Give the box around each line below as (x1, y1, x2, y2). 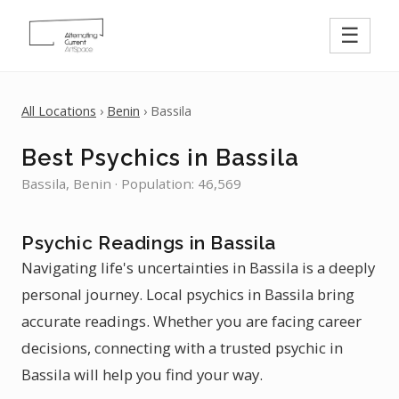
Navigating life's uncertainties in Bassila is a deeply (21, 257, 375, 278)
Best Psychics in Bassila (21, 144, 299, 171)
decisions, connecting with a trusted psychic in (21, 338, 343, 358)
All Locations (21, 102, 96, 119)
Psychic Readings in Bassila (21, 232, 276, 254)
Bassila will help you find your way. (21, 364, 263, 385)
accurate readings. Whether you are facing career (21, 311, 362, 331)
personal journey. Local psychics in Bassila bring (21, 284, 354, 305)
